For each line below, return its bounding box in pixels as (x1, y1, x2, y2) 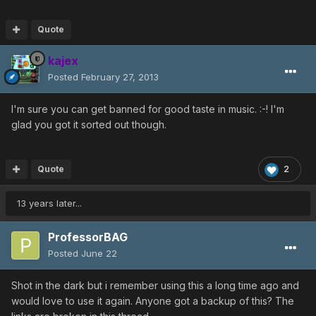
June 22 (81, 248, 117, 260)
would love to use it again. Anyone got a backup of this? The (11, 295, 294, 308)
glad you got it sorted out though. (11, 119, 166, 131)
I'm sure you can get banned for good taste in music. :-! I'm (11, 103, 284, 116)
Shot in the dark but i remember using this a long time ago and (11, 279, 299, 292)
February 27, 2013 (81, 71, 159, 83)
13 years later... (17, 197, 82, 209)
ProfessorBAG (48, 230, 128, 245)
